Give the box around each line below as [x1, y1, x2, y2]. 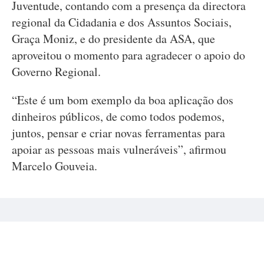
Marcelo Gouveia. [12, 158, 97, 174]
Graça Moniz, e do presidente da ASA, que [12, 31, 215, 47]
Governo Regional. [12, 64, 101, 80]
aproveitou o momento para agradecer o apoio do [12, 47, 245, 63]
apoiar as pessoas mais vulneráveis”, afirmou [12, 141, 226, 157]
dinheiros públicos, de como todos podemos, [12, 108, 225, 124]
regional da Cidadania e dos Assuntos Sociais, [12, 14, 232, 30]
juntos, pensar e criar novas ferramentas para [12, 125, 225, 141]
